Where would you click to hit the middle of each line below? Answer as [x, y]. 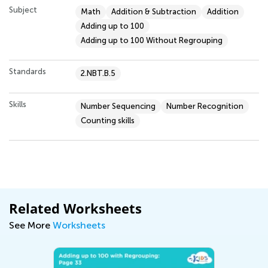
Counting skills [108, 120]
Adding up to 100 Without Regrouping [152, 40]
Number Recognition [205, 106]
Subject [23, 10]
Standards [28, 71]
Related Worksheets [75, 208]
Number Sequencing [118, 106]
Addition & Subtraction [154, 11]
